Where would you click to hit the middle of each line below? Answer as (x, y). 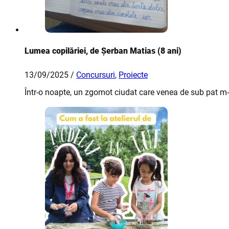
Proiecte (133, 75)
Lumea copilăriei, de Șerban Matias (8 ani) (103, 51)
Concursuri (96, 75)
